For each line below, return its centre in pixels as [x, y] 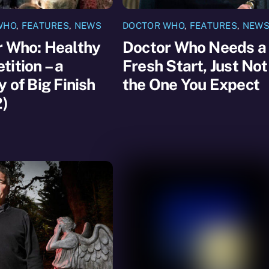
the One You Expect [191, 84]
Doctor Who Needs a [194, 47]
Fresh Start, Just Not [195, 65]
